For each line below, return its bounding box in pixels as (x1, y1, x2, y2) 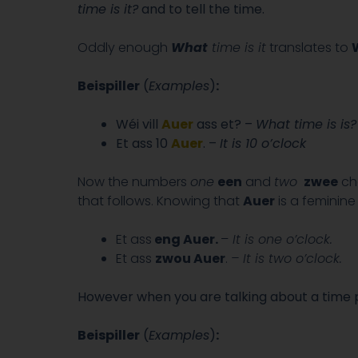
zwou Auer (155, 249, 225, 268)
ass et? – (193, 114, 256, 133)
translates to (266, 38, 352, 57)
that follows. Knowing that (78, 191, 243, 210)
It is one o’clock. (229, 229, 332, 249)
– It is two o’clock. (231, 249, 342, 268)
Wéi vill (116, 114, 161, 133)
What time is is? (256, 114, 356, 133)
